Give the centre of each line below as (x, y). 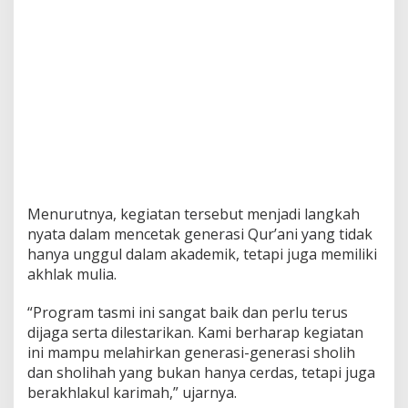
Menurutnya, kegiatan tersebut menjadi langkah (194, 214)
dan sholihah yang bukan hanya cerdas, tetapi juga (201, 372)
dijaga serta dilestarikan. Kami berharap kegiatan (195, 332)
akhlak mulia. (72, 274)
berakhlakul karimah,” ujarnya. (132, 392)
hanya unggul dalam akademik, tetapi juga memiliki (202, 254)
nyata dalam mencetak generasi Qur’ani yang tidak (200, 234)
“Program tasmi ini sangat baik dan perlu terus (188, 312)
